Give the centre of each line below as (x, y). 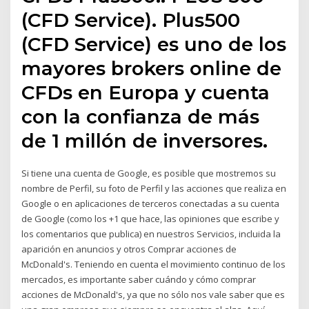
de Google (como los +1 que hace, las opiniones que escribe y (151, 219)
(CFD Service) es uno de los (154, 44)
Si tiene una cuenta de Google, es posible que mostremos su (149, 173)
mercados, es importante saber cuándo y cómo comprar (139, 280)
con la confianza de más (141, 117)
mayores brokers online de (152, 69)
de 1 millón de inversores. (145, 141)
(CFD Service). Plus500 (131, 20)
